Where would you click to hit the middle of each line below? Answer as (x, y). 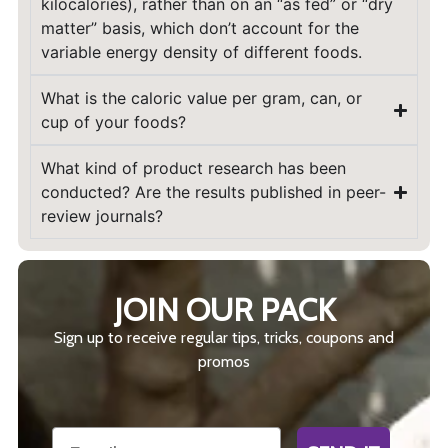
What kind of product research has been (193, 168)
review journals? (101, 216)
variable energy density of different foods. (201, 52)
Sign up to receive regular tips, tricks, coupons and (224, 337)
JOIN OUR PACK (224, 309)
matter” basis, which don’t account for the (199, 28)
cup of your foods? (113, 122)
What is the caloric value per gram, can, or (201, 98)
